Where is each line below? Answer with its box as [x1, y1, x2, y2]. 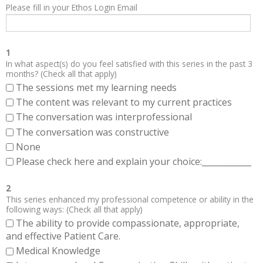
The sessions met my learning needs [16, 80, 177, 94]
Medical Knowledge [16, 244, 100, 258]
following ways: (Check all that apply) [6, 203, 143, 215]
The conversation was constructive [16, 125, 169, 139]
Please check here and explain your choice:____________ [16, 154, 251, 168]
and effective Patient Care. [6, 230, 120, 243]
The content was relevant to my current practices [16, 96, 232, 109]
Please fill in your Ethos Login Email [6, 1, 137, 13]
